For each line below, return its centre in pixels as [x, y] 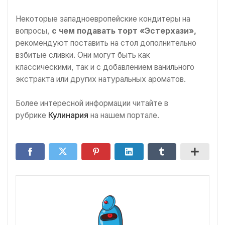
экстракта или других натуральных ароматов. [101, 79]
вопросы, [34, 31]
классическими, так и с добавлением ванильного [105, 67]
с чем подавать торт [95, 31]
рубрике [32, 115]
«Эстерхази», [168, 31]
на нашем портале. [124, 115]
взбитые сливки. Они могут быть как [83, 55]
